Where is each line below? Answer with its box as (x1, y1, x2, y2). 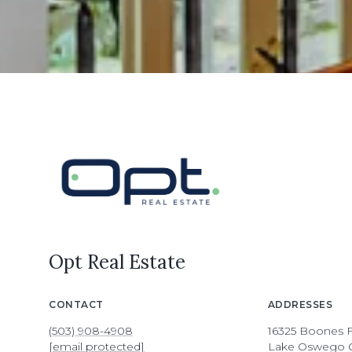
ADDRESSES (267, 299, 332, 311)
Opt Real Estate (49, 250, 185, 275)
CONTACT (49, 299, 104, 311)
